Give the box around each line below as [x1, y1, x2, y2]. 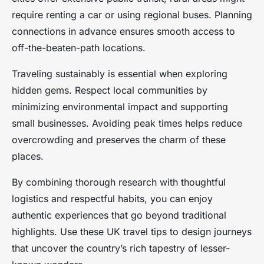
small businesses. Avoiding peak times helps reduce [12, 117, 242, 130]
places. [12, 150, 44, 163]
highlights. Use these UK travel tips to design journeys [12, 226, 252, 238]
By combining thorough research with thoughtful [12, 176, 226, 189]
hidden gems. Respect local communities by [12, 84, 207, 97]
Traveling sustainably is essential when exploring [12, 68, 227, 80]
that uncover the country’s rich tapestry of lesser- [12, 242, 230, 255]
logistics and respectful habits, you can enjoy [12, 193, 213, 205]
